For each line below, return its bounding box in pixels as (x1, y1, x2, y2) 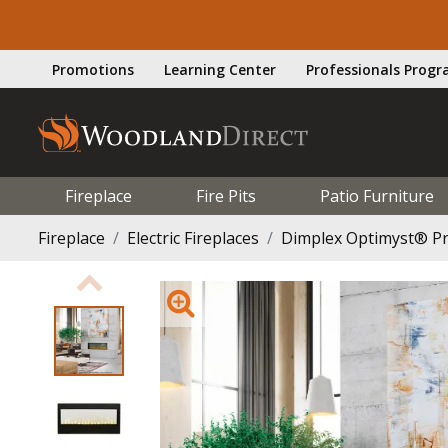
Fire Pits (195, 184, 256, 207)
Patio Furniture (319, 184, 434, 207)
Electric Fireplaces (127, 226, 259, 249)
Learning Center (164, 59, 276, 79)
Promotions (52, 59, 134, 79)
